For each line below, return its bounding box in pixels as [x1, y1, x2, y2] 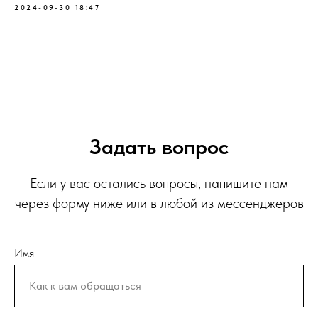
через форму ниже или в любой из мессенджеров [14, 194, 304, 212]
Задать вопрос [89, 133, 229, 159]
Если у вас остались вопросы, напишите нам [30, 174, 288, 192]
